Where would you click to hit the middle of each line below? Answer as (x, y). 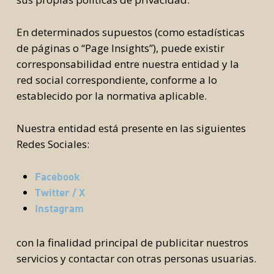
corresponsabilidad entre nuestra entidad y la (128, 64)
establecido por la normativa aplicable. (111, 96)
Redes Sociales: (53, 144)
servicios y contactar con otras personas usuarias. (136, 258)
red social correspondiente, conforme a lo (117, 80)
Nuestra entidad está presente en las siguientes (131, 128)
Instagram (59, 208)
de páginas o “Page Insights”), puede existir (120, 48)
